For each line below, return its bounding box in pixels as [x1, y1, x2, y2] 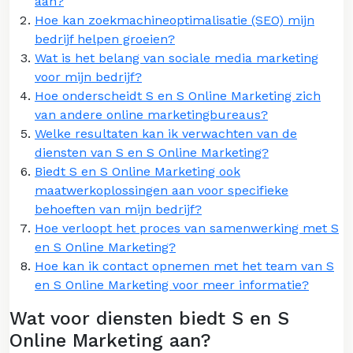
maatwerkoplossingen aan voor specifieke [35, 182, 288, 198]
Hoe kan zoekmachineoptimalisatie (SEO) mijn [35, 12, 314, 28]
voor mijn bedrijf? [35, 69, 142, 84]
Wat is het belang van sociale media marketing [35, 50, 318, 65]
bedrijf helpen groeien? [35, 31, 175, 46]
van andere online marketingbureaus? [35, 106, 268, 122]
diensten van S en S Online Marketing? [35, 144, 269, 160]
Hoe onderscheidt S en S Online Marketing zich [35, 87, 321, 103]
